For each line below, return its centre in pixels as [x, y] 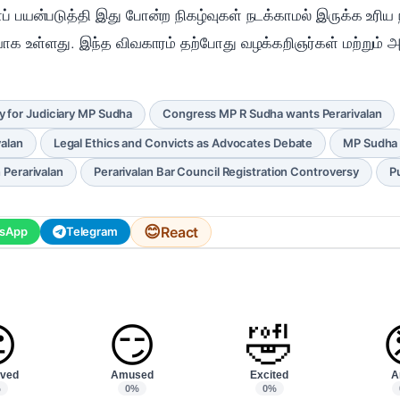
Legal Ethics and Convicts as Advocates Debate [183, 142]
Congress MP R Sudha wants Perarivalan [272, 114]
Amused [133, 375]
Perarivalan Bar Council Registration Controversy [226, 172]
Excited [270, 375]
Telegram [92, 232]
